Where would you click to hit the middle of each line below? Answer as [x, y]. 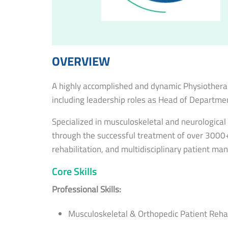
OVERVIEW [81, 61]
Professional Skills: [87, 189]
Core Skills [74, 171]
